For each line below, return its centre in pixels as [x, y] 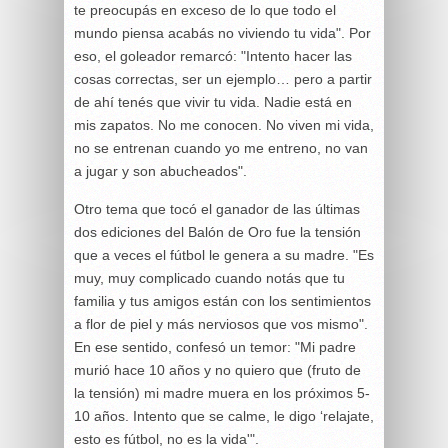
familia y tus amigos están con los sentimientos [222, 300]
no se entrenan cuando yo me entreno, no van [221, 147]
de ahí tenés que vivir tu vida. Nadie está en [213, 101]
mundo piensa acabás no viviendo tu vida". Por [222, 32]
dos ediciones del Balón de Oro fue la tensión [217, 231]
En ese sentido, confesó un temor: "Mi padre [215, 346]
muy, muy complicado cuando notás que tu [209, 277]
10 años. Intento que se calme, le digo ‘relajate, [224, 415]
